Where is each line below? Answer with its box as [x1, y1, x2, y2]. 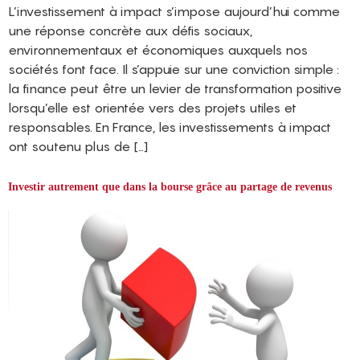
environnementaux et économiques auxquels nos [8, 41, 308, 58]
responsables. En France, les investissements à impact [8, 118, 331, 135]
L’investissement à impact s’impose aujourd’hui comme [8, 2, 340, 19]
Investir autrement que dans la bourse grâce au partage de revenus [8, 180, 332, 193]
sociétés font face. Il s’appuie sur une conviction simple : [8, 60, 339, 77]
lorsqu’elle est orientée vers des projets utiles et [8, 99, 297, 116]
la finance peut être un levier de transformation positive [8, 80, 342, 96]
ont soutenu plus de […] [8, 137, 148, 154]
